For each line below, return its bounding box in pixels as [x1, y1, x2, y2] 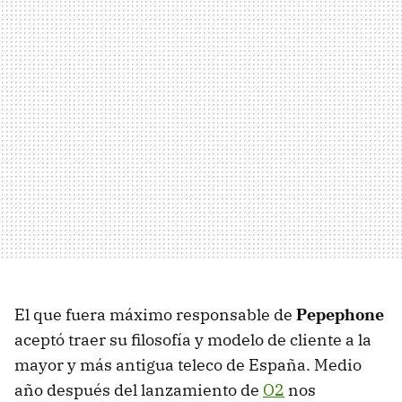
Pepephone [296, 304, 384, 326]
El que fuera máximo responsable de [14, 304, 296, 326]
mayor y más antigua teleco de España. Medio [14, 354, 362, 376]
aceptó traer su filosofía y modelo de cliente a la [14, 329, 371, 351]
